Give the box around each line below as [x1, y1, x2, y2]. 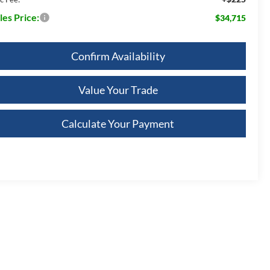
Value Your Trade [78, 83, 158, 96]
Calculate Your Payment [61, 116, 174, 130]
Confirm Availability [71, 49, 165, 63]
